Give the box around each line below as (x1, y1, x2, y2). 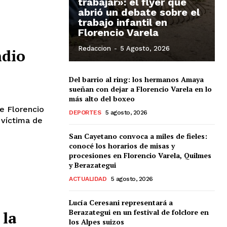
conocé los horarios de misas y (69, 140, 175, 150)
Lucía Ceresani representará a (69, 197, 173, 207)
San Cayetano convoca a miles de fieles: (69, 131, 207, 141)
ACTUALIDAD (69, 175, 106, 182)
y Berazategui (69, 160, 116, 170)
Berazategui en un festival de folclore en (69, 207, 209, 217)
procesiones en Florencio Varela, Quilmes (69, 150, 211, 160)
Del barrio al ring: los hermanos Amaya (69, 74, 204, 84)
